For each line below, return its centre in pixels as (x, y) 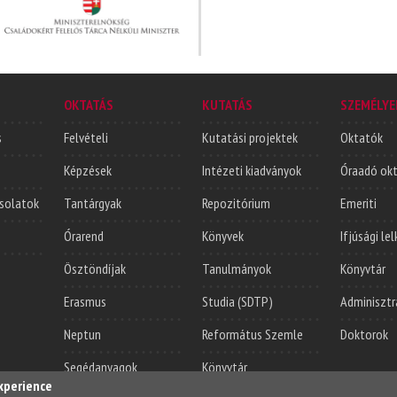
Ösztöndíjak (95, 269)
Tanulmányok (237, 269)
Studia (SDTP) (237, 302)
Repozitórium (236, 203)
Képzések (88, 171)
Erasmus (85, 302)
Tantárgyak (93, 203)
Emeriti (358, 203)
